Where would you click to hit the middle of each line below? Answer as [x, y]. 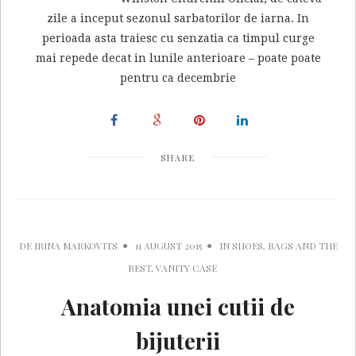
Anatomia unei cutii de [178, 307]
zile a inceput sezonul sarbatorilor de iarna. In [178, 19]
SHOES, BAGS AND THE [284, 246]
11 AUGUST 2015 [168, 246]
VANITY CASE [186, 268]
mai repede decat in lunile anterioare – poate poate [178, 58]
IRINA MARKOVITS [75, 246]
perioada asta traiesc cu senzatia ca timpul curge [178, 39]
